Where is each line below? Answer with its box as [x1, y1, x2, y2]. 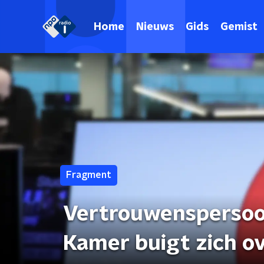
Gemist [220, 21, 258, 32]
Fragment [66, 170, 111, 180]
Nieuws [136, 21, 174, 32]
